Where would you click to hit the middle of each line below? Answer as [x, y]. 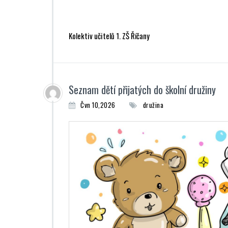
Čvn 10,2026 [98, 105]
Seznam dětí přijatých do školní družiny [142, 89]
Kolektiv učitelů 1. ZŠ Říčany [109, 35]
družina [153, 105]
